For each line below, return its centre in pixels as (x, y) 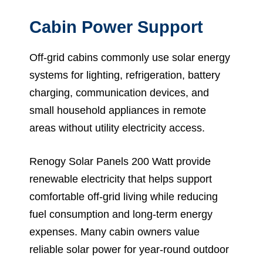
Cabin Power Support (116, 27)
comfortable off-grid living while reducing (124, 196)
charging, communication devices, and (119, 92)
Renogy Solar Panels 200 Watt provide (120, 161)
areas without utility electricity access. (117, 128)
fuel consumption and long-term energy (121, 214)
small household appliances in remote (118, 110)
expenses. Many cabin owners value (114, 232)
